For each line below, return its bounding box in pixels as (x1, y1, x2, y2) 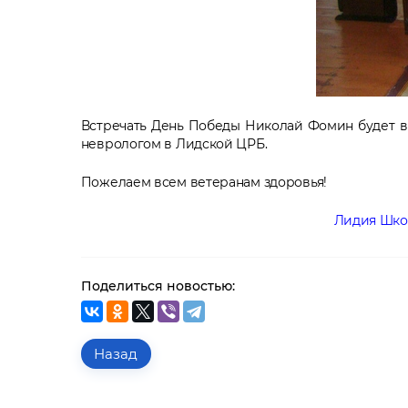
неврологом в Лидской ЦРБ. (80, 136, 268, 151)
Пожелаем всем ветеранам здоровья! (80, 174, 327, 189)
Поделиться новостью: (80, 277, 235, 294)
